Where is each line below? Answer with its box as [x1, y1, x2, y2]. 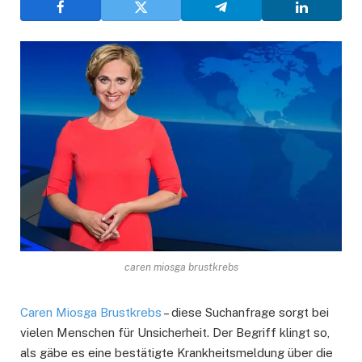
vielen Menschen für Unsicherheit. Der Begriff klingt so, [20, 326, 330, 340]
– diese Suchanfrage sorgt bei [162, 305, 329, 320]
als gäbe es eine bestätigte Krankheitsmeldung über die [20, 346, 333, 360]
